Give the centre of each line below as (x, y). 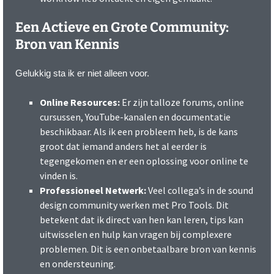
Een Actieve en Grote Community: (122, 28)
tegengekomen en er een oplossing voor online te (144, 161)
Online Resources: (80, 102)
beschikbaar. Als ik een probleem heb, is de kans (139, 132)
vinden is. (59, 176)
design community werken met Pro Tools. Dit (134, 205)
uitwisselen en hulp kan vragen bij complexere (136, 235)
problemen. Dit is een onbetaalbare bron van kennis (148, 249)
